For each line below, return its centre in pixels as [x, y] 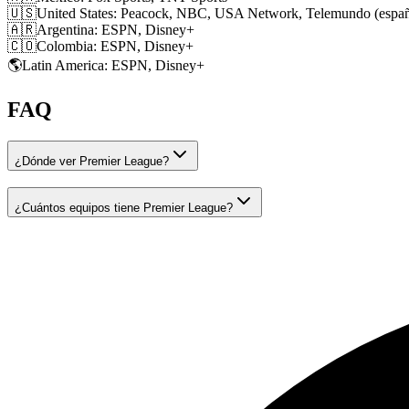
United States [75, 13]
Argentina [65, 29]
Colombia [65, 46]
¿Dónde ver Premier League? [92, 161]
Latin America [63, 65]
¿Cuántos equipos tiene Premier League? [124, 208]
